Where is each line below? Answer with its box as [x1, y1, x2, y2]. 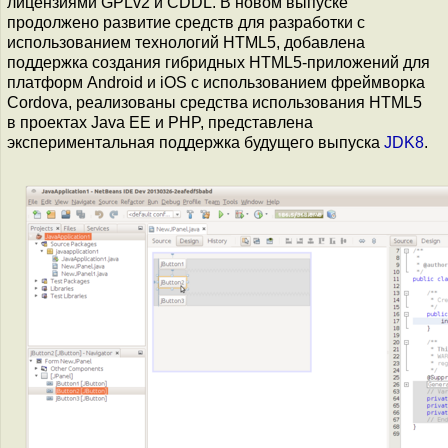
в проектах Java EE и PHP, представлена [7, 114, 313, 131]
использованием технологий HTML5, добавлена [7, 34, 365, 51]
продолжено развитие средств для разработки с [7, 14, 365, 31]
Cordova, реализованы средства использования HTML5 [7, 94, 422, 111]
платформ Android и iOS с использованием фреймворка [7, 74, 425, 91]
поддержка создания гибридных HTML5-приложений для [7, 54, 430, 71]
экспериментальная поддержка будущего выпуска [7, 134, 384, 151]
